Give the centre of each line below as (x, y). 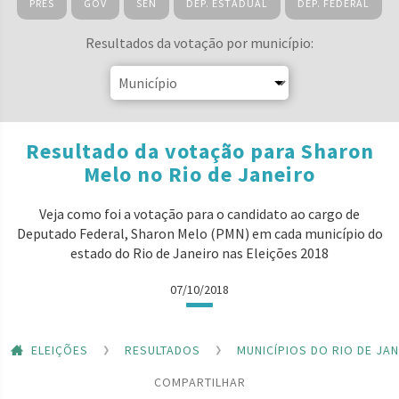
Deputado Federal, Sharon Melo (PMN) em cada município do (199, 233)
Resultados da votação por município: (199, 43)
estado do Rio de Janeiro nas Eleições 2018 (199, 253)
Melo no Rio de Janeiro (199, 174)
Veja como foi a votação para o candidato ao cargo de (199, 214)
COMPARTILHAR (199, 382)
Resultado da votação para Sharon (199, 151)
